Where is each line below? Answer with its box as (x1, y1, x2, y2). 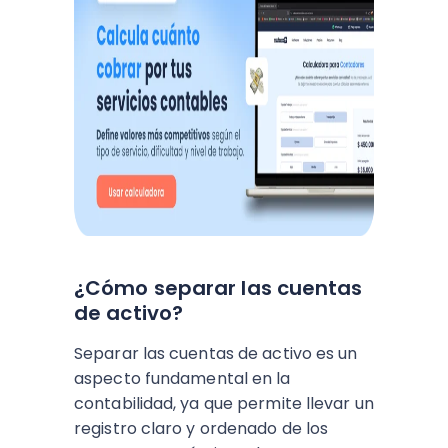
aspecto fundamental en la (74, 367, 291, 390)
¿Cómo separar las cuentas (74, 274, 363, 302)
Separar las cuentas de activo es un (74, 342, 358, 365)
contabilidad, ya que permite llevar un (74, 392, 374, 415)
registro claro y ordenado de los (74, 417, 329, 440)
